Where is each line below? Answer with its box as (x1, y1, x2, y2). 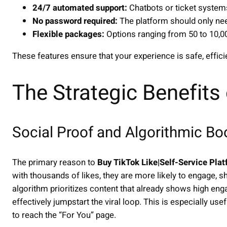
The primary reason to (12, 156, 97, 169)
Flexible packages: (32, 28, 104, 41)
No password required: (32, 15, 118, 28)
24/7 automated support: (32, 2, 127, 15)
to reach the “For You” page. (12, 209, 116, 222)
